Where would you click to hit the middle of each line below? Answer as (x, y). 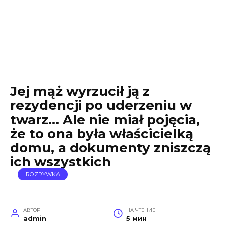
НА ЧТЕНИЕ (140, 210)
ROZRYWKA (43, 174)
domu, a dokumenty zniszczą (110, 148)
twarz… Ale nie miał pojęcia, (105, 120)
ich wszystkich (61, 162)
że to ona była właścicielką (102, 134)
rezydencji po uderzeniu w (101, 105)
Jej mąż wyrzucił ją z (80, 91)
